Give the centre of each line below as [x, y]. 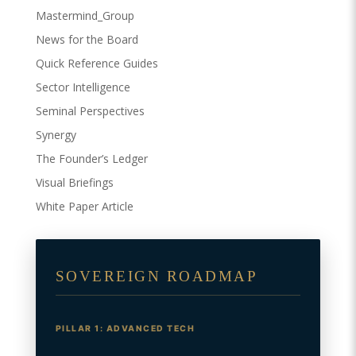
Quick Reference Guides [97, 63]
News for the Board [87, 39]
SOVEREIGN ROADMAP [157, 276]
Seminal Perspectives [90, 111]
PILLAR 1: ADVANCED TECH [125, 329]
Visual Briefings [74, 182]
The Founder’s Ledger [91, 159]
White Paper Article [84, 206]
